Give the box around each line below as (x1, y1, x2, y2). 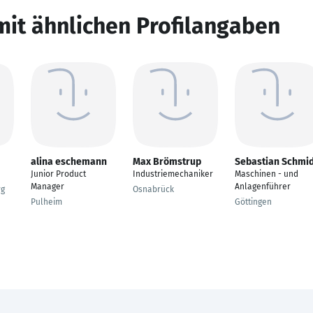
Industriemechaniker (133, 169, 213, 179)
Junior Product (31, 169, 86, 179)
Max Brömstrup (133, 156, 201, 168)
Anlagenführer (235, 182, 291, 191)
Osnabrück (133, 184, 174, 194)
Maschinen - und (235, 169, 298, 179)
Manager (31, 182, 64, 191)
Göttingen (235, 197, 272, 207)
